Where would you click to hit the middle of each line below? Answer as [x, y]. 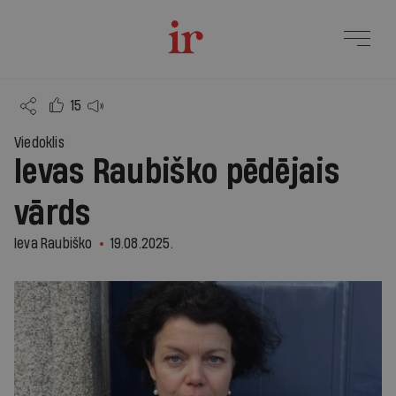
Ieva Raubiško [53, 244]
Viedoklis [39, 143]
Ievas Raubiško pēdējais [177, 172]
